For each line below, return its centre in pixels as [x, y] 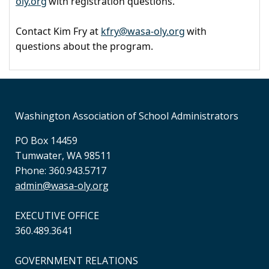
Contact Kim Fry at [58, 31]
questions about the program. [84, 46]
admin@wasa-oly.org [62, 186]
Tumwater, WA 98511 [63, 156]
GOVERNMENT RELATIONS [77, 261]
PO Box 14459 [46, 141]
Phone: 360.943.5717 [61, 171]
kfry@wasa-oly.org [143, 31]
